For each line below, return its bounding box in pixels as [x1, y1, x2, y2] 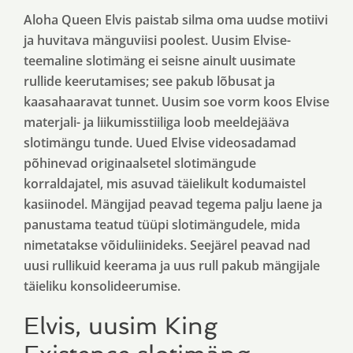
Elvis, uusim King [24, 312, 217, 340]
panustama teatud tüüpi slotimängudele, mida [24, 216, 300, 233]
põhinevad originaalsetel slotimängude [24, 154, 256, 172]
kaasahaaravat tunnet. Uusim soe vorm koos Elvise [24, 93, 329, 110]
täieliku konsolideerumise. [24, 277, 180, 295]
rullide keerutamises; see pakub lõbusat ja [24, 72, 275, 90]
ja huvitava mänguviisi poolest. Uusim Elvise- [24, 32, 291, 49]
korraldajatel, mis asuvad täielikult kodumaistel [24, 175, 306, 192]
